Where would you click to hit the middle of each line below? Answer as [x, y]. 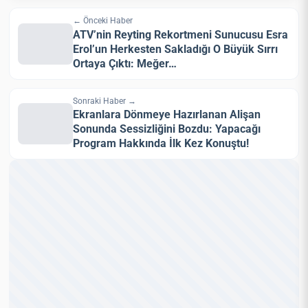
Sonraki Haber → [105, 101]
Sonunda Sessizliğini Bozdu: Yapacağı [167, 129]
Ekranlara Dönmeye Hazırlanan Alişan [167, 114]
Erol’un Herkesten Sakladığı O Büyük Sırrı [176, 49]
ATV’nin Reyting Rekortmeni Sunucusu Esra [181, 34]
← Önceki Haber [103, 21]
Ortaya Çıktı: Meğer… [125, 63]
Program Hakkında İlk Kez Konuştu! [161, 143]
